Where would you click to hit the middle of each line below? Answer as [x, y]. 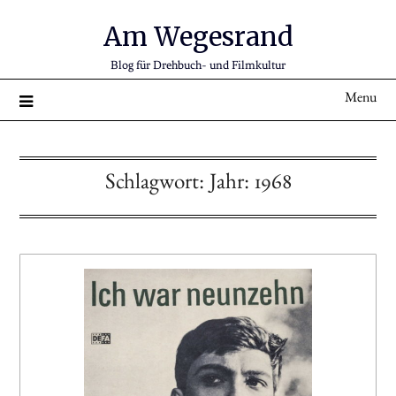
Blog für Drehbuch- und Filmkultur [198, 65]
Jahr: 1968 [250, 185]
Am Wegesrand [198, 37]
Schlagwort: [157, 185]
